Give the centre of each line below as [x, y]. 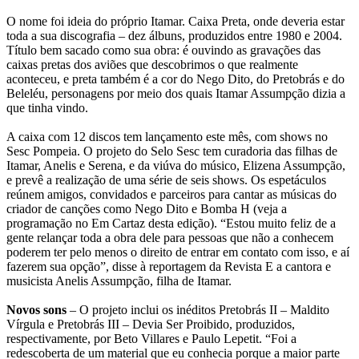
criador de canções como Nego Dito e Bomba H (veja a [147, 209]
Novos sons [36, 310]
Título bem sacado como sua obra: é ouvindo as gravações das [163, 50]
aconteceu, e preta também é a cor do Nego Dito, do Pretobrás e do [175, 79]
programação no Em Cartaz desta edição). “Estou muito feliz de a [171, 224]
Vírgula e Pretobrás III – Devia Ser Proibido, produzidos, [151, 325]
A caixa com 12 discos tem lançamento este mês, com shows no [167, 137]
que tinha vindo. [47, 108]
